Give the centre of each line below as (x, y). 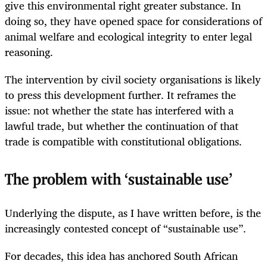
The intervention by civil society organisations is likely (133, 80)
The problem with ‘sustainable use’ (119, 180)
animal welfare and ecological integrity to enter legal (128, 36)
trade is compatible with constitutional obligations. (123, 142)
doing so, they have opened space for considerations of (133, 21)
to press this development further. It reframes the (120, 95)
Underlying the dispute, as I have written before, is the (133, 212)
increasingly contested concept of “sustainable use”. (125, 228)
